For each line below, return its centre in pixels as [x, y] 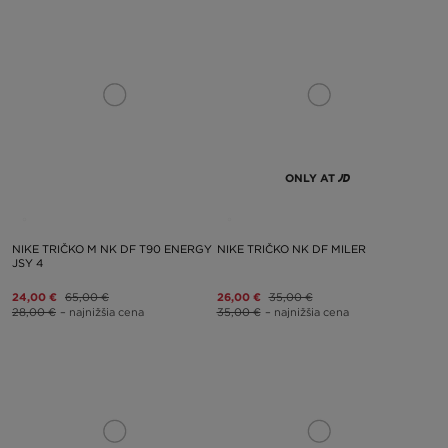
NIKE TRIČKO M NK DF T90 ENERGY [112, 248]
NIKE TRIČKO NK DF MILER [291, 248]
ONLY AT [310, 177]
